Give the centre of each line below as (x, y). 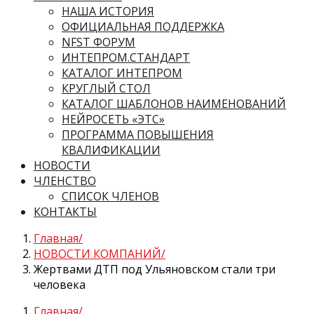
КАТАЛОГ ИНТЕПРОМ (122, 73)
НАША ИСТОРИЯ (108, 12)
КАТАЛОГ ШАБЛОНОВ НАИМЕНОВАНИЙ (174, 104)
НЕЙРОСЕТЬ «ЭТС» (113, 120)
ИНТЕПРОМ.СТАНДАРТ (126, 58)
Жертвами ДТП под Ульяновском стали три (155, 269)
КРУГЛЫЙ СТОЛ (106, 89)
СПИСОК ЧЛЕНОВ (110, 197)
